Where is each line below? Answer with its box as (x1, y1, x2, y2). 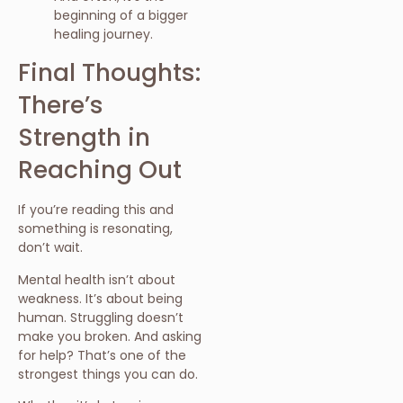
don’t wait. (18, 238, 83, 257)
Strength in (18, 121, 150, 155)
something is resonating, (18, 219, 173, 238)
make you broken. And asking (18, 327, 201, 345)
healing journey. (54, 24, 153, 43)
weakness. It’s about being (18, 289, 183, 308)
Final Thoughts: (18, 56, 201, 90)
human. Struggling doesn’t (18, 308, 184, 327)
